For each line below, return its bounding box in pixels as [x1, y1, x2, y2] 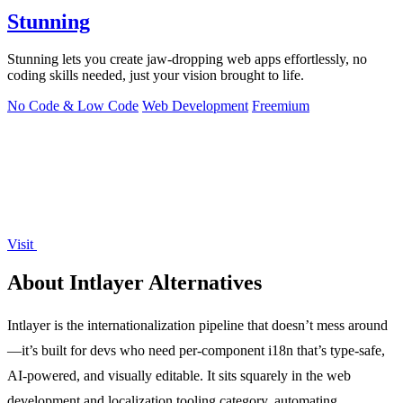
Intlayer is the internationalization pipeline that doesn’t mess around [7, 318, 388, 334]
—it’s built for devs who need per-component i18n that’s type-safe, [7, 343, 385, 359]
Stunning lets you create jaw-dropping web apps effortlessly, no [7, 51, 367, 67]
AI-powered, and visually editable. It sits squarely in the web [7, 368, 351, 384]
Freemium [252, 98, 309, 114]
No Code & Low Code [7, 98, 139, 114]
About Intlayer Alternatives [7, 271, 262, 295]
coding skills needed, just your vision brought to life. [7, 67, 304, 84]
